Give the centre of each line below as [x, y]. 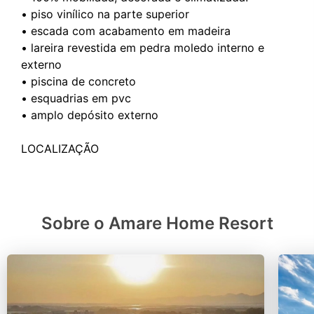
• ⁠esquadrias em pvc [76, 98]
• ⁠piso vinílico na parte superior [105, 14]
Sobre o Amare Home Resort [157, 223]
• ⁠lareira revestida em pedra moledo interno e [143, 48]
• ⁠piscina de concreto [78, 81]
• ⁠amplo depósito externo [90, 115]
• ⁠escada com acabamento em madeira [126, 31]
